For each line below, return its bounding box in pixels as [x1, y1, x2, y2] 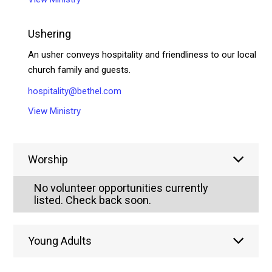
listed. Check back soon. [34, 193, 152, 206]
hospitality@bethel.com [28, 85, 122, 97]
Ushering [28, 27, 72, 40]
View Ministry [28, 105, 81, 117]
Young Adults [28, 234, 92, 247]
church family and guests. [28, 64, 131, 75]
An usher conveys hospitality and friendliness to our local [28, 49, 257, 60]
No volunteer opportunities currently [34, 181, 209, 194]
